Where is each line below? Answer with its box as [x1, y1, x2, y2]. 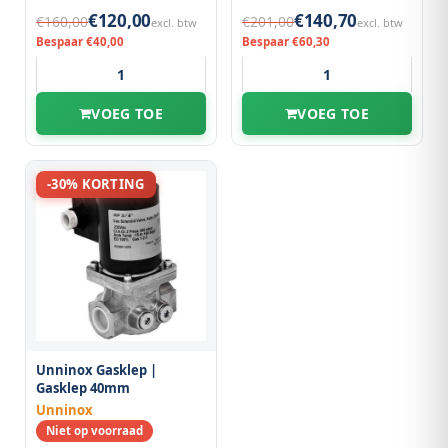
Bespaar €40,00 [36, 33, 124, 49]
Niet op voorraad [46, 422, 143, 438]
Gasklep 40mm [36, 378, 130, 397]
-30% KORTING [47, 174, 145, 193]
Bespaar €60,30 [242, 33, 330, 49]
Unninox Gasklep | [36, 360, 157, 379]
